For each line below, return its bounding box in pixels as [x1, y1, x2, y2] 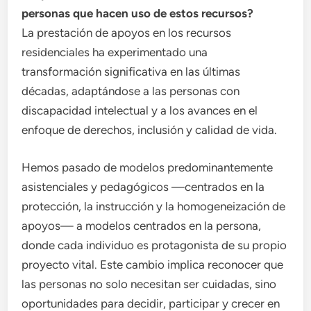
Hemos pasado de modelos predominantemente [22, 160, 274, 174]
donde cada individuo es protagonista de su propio [22, 237, 287, 252]
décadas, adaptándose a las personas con [22, 84, 240, 99]
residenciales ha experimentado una [22, 45, 208, 60]
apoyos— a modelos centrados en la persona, [22, 218, 262, 233]
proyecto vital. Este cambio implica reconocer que [22, 257, 284, 271]
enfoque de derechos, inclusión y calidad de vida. [22, 123, 278, 137]
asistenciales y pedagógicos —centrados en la [22, 179, 265, 194]
